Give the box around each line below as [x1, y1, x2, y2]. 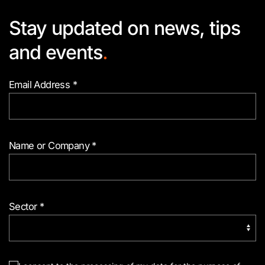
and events [9, 40, 102, 64]
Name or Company [9, 139, 92, 151]
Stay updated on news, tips [9, 16, 240, 40]
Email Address [9, 78, 73, 91]
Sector [9, 200, 40, 212]
